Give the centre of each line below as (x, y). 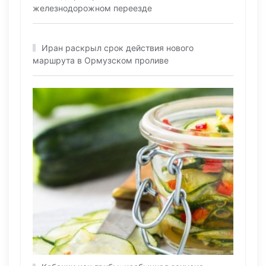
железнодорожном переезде (92, 8)
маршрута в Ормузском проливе (101, 60)
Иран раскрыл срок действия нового (118, 47)
